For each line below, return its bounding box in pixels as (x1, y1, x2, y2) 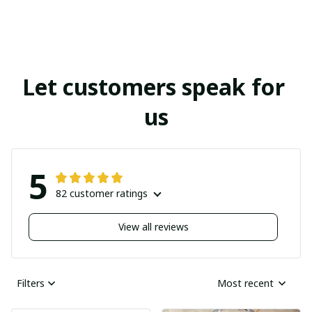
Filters (17, 276, 45, 290)
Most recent (217, 276, 274, 290)
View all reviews (118, 220, 189, 234)
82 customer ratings (56, 186, 148, 200)
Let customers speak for (22, 71, 285, 102)
